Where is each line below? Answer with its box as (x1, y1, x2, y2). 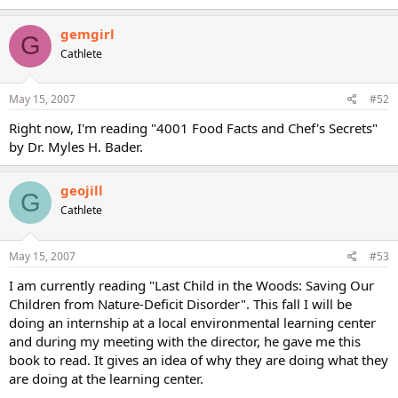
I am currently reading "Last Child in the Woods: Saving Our (9, 275, 374, 294)
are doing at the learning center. (9, 369, 203, 387)
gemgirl (60, 24, 115, 43)
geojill (60, 181, 103, 199)
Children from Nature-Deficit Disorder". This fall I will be (9, 294, 352, 313)
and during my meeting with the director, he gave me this (9, 331, 361, 350)
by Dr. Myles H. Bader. (9, 138, 143, 155)
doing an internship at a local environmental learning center (9, 313, 376, 331)
